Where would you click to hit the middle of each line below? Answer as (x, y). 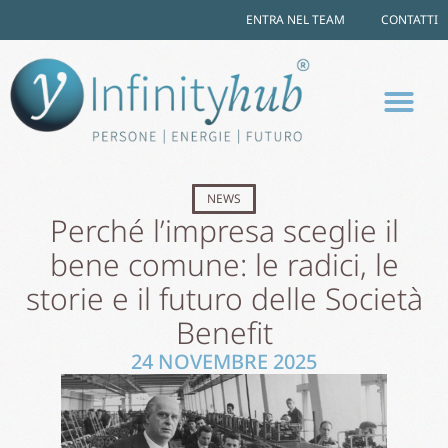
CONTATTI (409, 19)
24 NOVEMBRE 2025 (224, 361)
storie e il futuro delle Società (224, 298)
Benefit (224, 332)
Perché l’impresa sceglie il (224, 230)
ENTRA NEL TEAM (295, 19)
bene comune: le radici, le (224, 264)
